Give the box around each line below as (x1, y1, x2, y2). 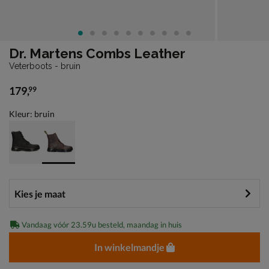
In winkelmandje (94, 241, 165, 253)
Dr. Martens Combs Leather (9, 45, 186, 61)
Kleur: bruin (9, 108, 55, 119)
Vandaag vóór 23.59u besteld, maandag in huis (20, 219, 182, 229)
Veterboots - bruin (9, 61, 80, 71)
